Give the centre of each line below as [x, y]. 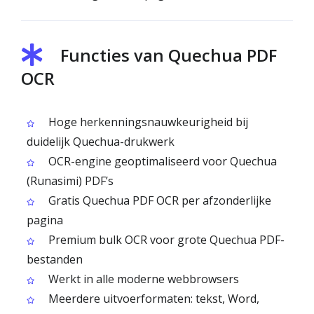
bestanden [55, 259]
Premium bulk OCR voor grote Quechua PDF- [165, 240]
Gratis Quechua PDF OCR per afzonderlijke [158, 200]
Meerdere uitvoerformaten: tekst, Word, [152, 299]
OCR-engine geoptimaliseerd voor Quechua [161, 161]
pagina [45, 220]
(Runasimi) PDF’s [70, 181]
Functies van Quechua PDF [169, 55]
